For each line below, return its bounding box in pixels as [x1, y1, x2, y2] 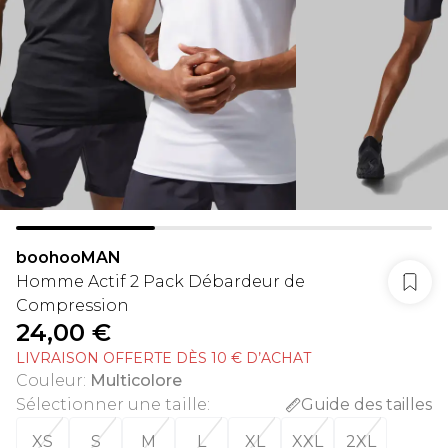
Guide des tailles [301, 395, 432, 414]
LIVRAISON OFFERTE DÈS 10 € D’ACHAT [16, 349, 311, 367]
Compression [16, 296, 129, 315]
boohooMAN [16, 248, 121, 267]
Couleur [16, 371, 83, 390]
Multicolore [90, 371, 182, 390]
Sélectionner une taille [16, 395, 207, 414]
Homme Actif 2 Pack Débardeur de [16, 272, 305, 291]
